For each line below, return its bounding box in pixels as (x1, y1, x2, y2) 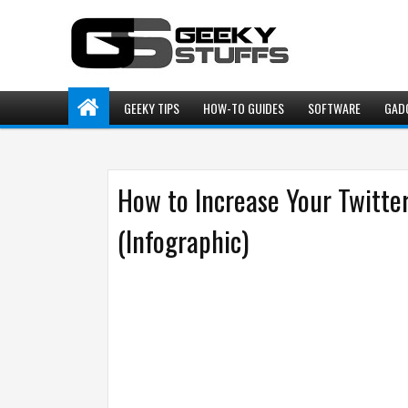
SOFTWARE (308, 98, 361, 117)
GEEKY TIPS (124, 98, 179, 117)
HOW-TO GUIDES (203, 98, 284, 117)
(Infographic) (117, 220, 249, 261)
